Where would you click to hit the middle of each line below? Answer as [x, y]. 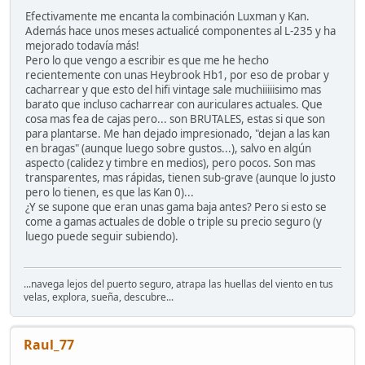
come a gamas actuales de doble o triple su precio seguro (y [174, 222]
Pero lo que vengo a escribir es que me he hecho [147, 61]
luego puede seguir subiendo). [102, 237]
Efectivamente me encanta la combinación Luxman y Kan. [167, 17]
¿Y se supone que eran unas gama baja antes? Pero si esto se [176, 207]
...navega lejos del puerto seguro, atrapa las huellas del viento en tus [178, 284]
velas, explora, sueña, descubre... [99, 297]
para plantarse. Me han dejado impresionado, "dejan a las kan [178, 134]
